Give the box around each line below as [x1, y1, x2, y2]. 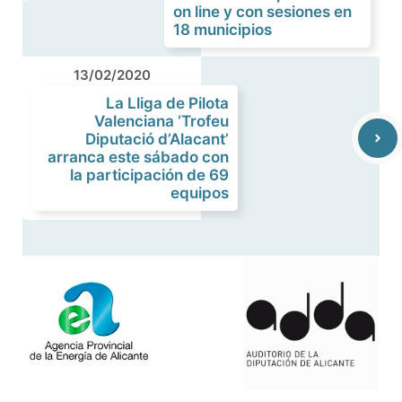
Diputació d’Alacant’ [85, 130, 229, 148]
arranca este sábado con [48, 148, 229, 166]
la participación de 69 [70, 166, 229, 184]
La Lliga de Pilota [106, 94, 229, 112]
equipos [170, 184, 229, 202]
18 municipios [173, 21, 272, 39]
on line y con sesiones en [173, 3, 352, 21]
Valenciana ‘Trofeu [94, 112, 229, 130]
